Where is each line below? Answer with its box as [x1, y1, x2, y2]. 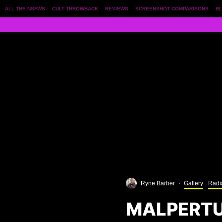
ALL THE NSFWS [5, 6, 45, 11]
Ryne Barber [141, 180, 175, 187]
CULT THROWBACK [52, 6, 98, 11]
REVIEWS [105, 6, 128, 11]
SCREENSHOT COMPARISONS [135, 6, 209, 11]
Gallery [184, 180, 203, 187]
